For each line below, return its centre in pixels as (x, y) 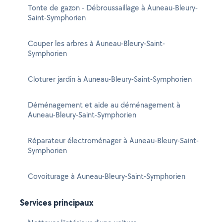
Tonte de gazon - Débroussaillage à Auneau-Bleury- (113, 8)
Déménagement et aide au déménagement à (104, 105)
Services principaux (57, 202)
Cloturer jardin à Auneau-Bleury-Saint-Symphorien (110, 79)
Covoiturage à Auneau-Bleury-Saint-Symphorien (107, 176)
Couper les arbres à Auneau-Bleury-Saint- (96, 43)
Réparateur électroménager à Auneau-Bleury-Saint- (113, 140)
